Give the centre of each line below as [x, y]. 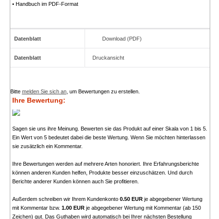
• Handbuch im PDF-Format [45, 4]
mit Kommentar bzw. [37, 208]
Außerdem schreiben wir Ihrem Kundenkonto [66, 199]
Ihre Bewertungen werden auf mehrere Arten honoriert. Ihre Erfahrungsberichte [105, 164]
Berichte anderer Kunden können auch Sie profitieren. [75, 182]
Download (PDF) [122, 39]
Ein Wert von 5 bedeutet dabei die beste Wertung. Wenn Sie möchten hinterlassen [109, 138]
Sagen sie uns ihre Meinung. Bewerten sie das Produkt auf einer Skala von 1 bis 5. [109, 129]
